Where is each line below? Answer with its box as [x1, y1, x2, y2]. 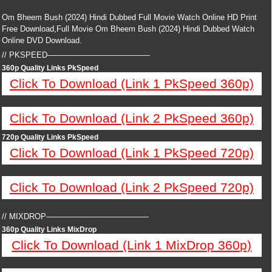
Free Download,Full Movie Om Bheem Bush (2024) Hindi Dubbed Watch [2, 24, 254, 33]
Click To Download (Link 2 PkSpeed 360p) [9, 111, 254, 125]
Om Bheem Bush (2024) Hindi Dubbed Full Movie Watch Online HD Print [2, 13, 257, 22]
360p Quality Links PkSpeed [2, 64, 98, 72]
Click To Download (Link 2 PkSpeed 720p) [9, 180, 254, 194]
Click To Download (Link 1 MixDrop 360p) [12, 238, 252, 252]
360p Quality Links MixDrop [2, 225, 97, 234]
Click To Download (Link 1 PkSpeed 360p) [9, 76, 254, 90]
